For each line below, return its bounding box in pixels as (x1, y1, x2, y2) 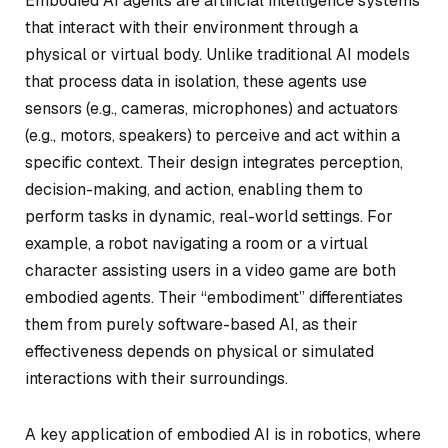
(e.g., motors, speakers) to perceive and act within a (25, 125, 400, 146)
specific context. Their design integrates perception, (25, 152, 403, 173)
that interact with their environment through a (25, 17, 358, 38)
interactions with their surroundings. (25, 368, 288, 389)
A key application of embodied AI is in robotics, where (25, 423, 421, 445)
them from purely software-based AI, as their (25, 314, 358, 335)
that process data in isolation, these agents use (25, 71, 367, 92)
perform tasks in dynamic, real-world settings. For (25, 206, 393, 227)
